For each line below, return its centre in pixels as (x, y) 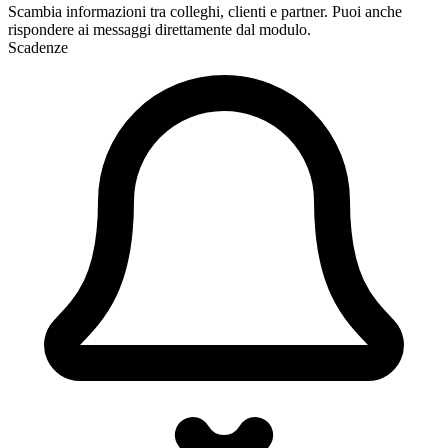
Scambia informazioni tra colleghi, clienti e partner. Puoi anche (205, 12)
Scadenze (38, 48)
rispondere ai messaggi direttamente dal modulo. (159, 30)
